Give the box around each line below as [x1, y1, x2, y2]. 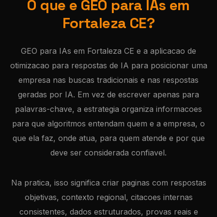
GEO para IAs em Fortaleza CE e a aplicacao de [21, 46, 196, 56]
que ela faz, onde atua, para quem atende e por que [12, 133, 205, 143]
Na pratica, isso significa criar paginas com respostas [11, 178, 206, 187]
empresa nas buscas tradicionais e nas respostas [18, 75, 199, 85]
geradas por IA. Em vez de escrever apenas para [18, 90, 199, 99]
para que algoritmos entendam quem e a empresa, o [12, 119, 205, 128]
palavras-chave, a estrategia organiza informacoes [15, 104, 202, 114]
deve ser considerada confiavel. [50, 148, 167, 157]
